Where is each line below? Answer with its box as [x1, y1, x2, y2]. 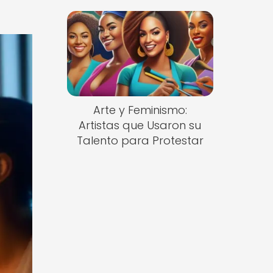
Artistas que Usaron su [79, 118, 202, 133]
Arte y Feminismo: [93, 102, 187, 118]
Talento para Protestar [76, 133, 204, 149]
